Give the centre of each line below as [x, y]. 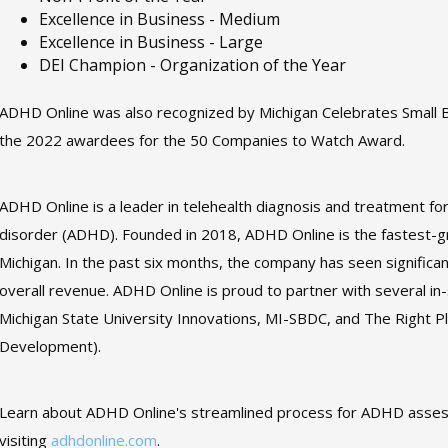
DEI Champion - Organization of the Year [193, 65]
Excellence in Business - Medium [160, 19]
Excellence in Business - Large [151, 42]
